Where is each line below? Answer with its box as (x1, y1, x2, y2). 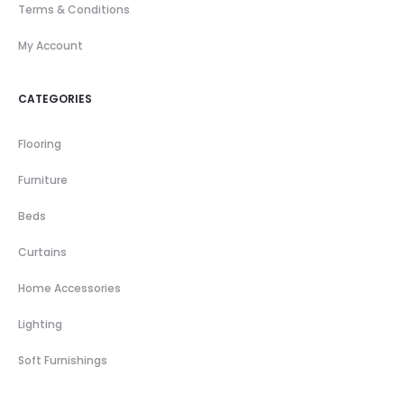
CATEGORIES (18, 90, 92, 106)
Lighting (18, 316, 62, 332)
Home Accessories (18, 280, 121, 296)
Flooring (18, 135, 61, 151)
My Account (18, 37, 83, 53)
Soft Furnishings (18, 352, 107, 368)
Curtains (18, 243, 67, 260)
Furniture (18, 171, 68, 188)
